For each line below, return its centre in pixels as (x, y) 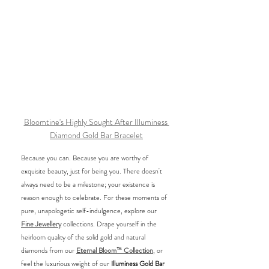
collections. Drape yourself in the (110, 224)
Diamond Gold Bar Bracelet (96, 135)
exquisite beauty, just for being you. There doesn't (92, 171)
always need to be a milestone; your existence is (89, 185)
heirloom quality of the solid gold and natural (84, 237)
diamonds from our (49, 251)
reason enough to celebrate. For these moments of (95, 198)
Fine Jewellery (41, 224)
